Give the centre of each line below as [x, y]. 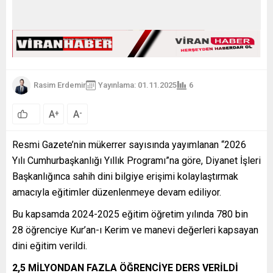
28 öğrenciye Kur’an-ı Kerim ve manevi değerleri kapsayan [135, 230]
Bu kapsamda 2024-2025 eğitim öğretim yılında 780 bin [130, 214]
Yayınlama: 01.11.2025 [137, 85]
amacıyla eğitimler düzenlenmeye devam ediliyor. [117, 192]
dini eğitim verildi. [50, 246]
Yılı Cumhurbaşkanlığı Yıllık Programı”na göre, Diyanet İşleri [136, 160]
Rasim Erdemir [60, 85]
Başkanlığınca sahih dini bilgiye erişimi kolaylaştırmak [125, 176]
